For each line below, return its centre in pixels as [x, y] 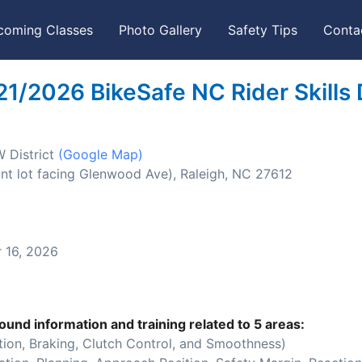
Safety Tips [263, 30]
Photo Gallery [160, 30]
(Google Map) [101, 155]
